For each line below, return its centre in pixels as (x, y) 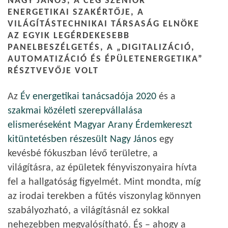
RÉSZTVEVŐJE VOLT (53, 71)
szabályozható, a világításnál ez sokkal (89, 211)
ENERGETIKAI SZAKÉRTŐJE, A (76, 12)
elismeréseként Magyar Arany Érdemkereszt (100, 125)
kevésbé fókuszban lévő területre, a (83, 154)
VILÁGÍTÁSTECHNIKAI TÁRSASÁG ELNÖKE (104, 24)
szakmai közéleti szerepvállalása (75, 111)
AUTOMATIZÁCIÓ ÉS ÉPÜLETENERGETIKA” (105, 59)
